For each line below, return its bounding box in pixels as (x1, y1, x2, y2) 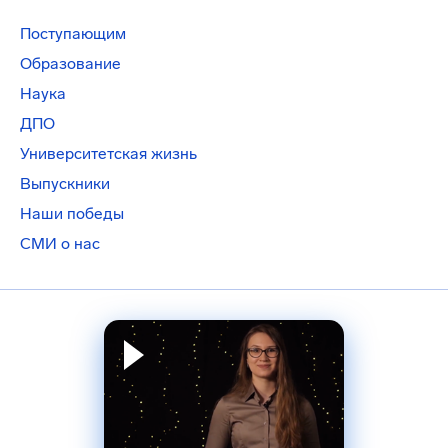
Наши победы (20, 204, 124, 223)
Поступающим (20, 24, 126, 43)
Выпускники (20, 174, 110, 193)
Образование (20, 54, 121, 73)
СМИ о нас (20, 234, 100, 253)
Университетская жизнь (20, 144, 197, 163)
